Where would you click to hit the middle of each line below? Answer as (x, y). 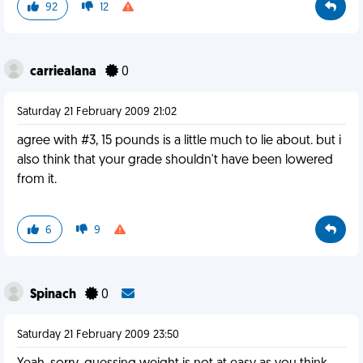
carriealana (64, 72)
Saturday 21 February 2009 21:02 (97, 112)
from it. (37, 180)
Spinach (54, 295)
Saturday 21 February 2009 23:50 (98, 335)
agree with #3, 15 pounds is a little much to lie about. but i (179, 141)
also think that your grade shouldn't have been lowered (175, 160)
